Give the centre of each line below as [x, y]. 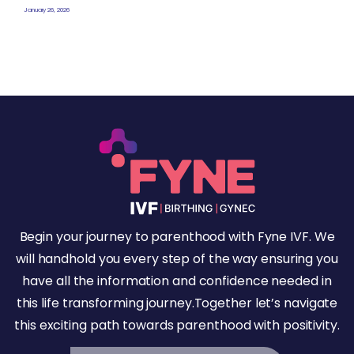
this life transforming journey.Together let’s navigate [177, 303]
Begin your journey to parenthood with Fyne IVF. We [177, 236]
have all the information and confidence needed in [177, 281]
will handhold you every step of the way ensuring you [177, 258]
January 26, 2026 [47, 9]
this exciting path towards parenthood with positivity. [177, 325]
